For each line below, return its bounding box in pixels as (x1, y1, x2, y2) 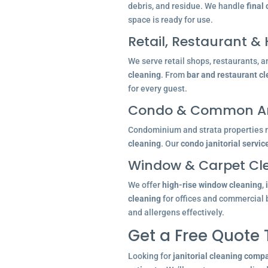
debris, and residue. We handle (127, 1, 246, 11)
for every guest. (127, 84, 187, 93)
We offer (127, 180, 162, 190)
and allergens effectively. (127, 208, 224, 217)
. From (160, 70, 187, 80)
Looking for (127, 251, 173, 261)
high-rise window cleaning (162, 180, 262, 190)
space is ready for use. (127, 15, 213, 25)
